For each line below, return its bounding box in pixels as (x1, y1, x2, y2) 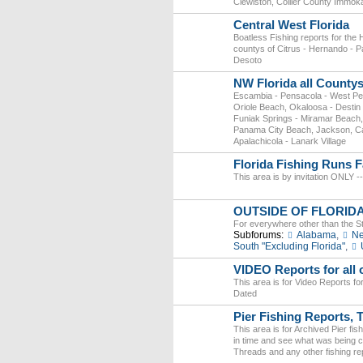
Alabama (296, 229, 336, 241)
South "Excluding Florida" (233, 241, 345, 252)
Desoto (233, 55, 262, 65)
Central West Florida (233, 19, 349, 32)
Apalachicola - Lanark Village (233, 136, 346, 146)
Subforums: (233, 229, 284, 241)
